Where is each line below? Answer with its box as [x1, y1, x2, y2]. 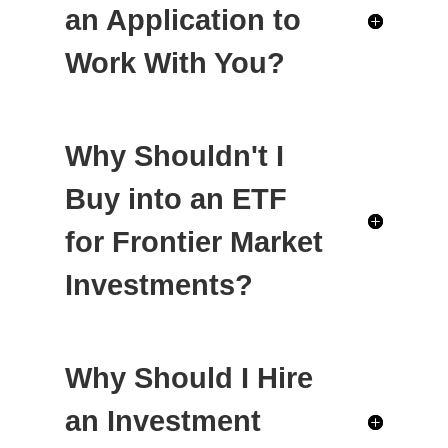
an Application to [64, 4, 301, 36]
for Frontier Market [64, 226, 323, 258]
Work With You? [64, 47, 285, 79]
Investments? [64, 269, 253, 301]
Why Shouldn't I [64, 140, 284, 172]
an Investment [64, 405, 261, 437]
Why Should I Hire [64, 362, 313, 394]
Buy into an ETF [64, 183, 287, 215]
